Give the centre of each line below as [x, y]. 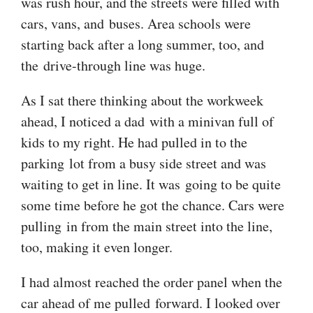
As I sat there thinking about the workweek [142, 100]
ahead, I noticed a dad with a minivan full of [147, 121]
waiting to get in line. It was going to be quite [151, 184]
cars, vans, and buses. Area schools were [136, 23]
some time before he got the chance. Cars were [153, 205]
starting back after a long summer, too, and [143, 44]
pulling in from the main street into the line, [147, 226]
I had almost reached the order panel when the [152, 282]
